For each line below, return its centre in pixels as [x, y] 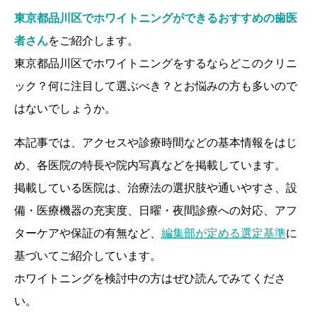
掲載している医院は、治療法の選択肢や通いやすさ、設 [156, 187]
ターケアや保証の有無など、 [88, 232]
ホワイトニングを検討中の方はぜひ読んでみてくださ [150, 278]
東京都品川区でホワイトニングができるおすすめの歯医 [156, 17]
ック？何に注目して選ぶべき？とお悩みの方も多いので [156, 85]
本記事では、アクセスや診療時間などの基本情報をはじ [156, 142]
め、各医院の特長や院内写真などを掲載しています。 [150, 165]
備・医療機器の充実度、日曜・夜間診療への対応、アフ [156, 210]
